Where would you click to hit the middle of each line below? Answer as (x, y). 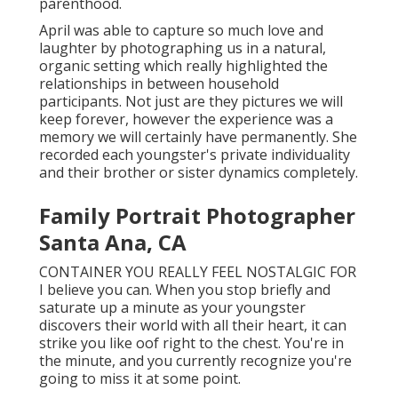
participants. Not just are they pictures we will (191, 102)
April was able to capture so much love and (181, 31)
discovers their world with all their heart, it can (193, 326)
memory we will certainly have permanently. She (198, 137)
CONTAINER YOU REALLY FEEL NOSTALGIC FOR (198, 272)
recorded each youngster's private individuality (195, 155)
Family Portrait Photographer (197, 216)
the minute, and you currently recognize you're (195, 361)
